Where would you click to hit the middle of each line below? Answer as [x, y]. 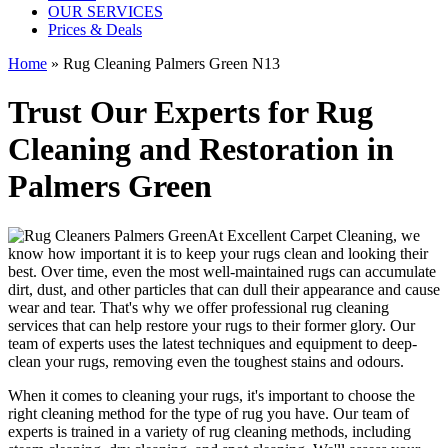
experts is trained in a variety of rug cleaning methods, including [209, 431]
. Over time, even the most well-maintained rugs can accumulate [234, 271]
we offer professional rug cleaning [281, 307]
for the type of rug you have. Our [253, 413]
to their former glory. [321, 325]
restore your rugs [199, 325]
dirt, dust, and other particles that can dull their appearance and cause [224, 289]
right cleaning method [76, 413]
